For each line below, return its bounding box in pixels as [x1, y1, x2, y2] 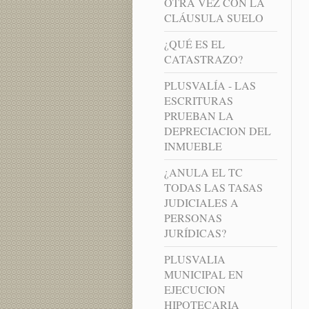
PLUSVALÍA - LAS [163, 78, 256, 93]
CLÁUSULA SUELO [163, 10, 263, 26]
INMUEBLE [163, 139, 222, 154]
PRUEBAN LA [163, 108, 234, 123]
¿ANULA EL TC [163, 165, 243, 180]
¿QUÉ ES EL [163, 37, 225, 52]
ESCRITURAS [163, 93, 233, 108]
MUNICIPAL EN [163, 267, 243, 282]
